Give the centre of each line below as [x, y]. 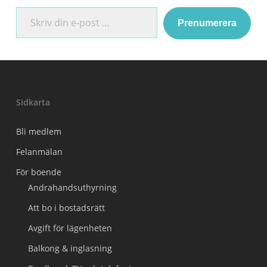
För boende [38, 172]
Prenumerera [207, 23]
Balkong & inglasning [70, 248]
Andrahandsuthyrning [72, 187]
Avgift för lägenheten [70, 228]
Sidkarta [33, 102]
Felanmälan [39, 152]
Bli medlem [38, 131]
